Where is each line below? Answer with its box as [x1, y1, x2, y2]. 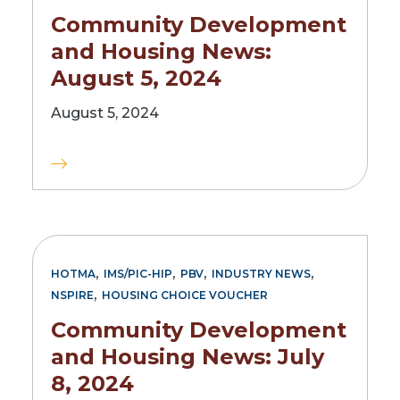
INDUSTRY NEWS [212, 267, 311, 281]
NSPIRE [51, 288, 94, 303]
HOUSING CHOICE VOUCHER [102, 288, 268, 303]
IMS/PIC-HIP [104, 267, 172, 281]
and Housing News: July [51, 343, 324, 370]
